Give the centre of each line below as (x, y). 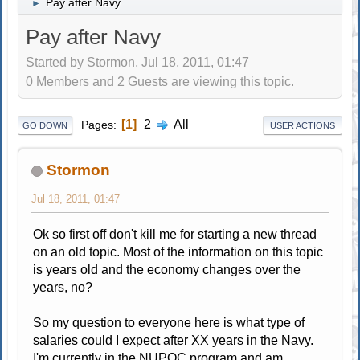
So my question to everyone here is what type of (169, 322)
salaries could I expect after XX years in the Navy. (174, 340)
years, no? (63, 287)
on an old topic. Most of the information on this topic (178, 252)
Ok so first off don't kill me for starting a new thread (175, 234)
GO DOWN (45, 125)
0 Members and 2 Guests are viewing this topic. (160, 82)
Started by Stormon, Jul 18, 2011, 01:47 (138, 63)
